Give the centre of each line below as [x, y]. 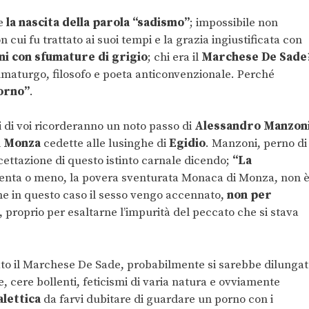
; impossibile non [234, 22]
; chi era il [175, 57]
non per [249, 196]
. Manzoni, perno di [256, 144]
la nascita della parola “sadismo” [98, 22]
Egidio [187, 144]
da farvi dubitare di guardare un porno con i [157, 299]
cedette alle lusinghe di [105, 144]
